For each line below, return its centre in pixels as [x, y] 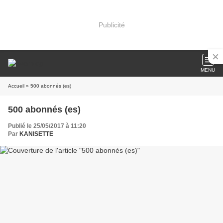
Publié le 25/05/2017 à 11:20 [47, 126]
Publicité [111, 25]
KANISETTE [36, 134]
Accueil [16, 86]
